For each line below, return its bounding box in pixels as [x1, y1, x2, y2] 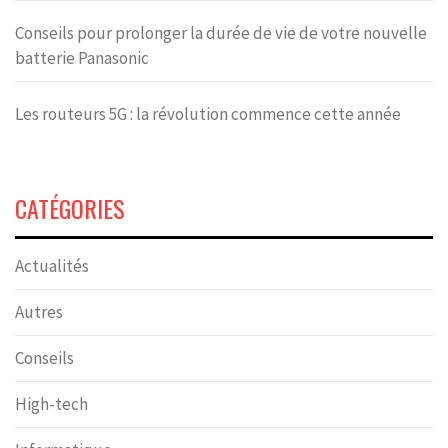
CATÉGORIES [15, 189, 125, 226]
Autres [15, 300, 63, 323]
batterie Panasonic [15, 46, 149, 69]
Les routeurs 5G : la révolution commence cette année [15, 102, 401, 125]
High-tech [15, 392, 88, 415]
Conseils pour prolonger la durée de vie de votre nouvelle [15, 21, 427, 44]
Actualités [15, 254, 89, 277]
